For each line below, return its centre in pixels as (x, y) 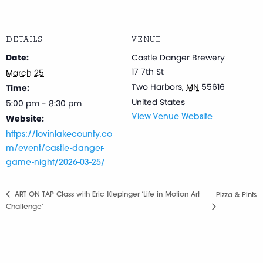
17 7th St (148, 71)
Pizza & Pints (237, 195)
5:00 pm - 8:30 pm (44, 103)
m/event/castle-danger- (55, 149)
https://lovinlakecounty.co (59, 134)
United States (158, 102)
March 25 (25, 73)
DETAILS (24, 39)
